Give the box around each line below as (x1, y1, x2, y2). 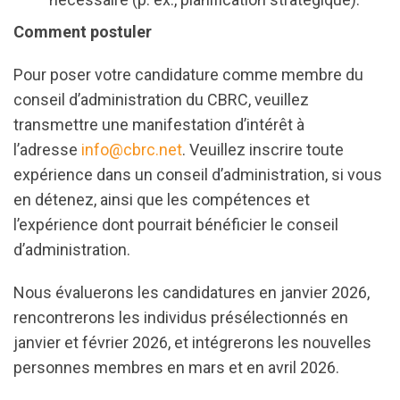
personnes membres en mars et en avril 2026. (13, 358, 339, 377)
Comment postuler (13, 22, 152, 41)
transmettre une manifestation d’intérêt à (13, 115, 304, 134)
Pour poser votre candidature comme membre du (13, 65, 363, 84)
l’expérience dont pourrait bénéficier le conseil (13, 215, 338, 234)
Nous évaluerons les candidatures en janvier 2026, (13, 283, 370, 302)
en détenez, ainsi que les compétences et (13, 190, 310, 209)
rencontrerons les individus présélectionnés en (13, 308, 348, 327)
